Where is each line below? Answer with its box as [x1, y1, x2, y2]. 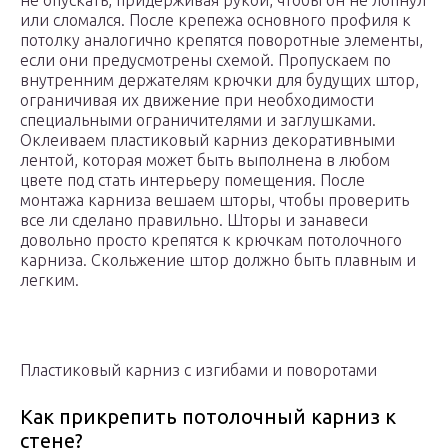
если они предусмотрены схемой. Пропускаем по [20, 51, 391, 70]
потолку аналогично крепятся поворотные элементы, [20, 31, 423, 50]
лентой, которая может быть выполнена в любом [20, 151, 390, 170]
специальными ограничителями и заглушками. [20, 111, 376, 130]
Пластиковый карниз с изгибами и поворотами [20, 361, 377, 380]
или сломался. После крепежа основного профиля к [20, 11, 411, 30]
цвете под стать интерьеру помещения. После [20, 171, 365, 190]
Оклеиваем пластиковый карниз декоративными [20, 131, 395, 150]
